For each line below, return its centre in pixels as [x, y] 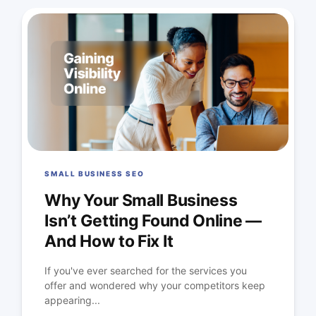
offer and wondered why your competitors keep [155, 286]
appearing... [73, 300]
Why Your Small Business [141, 201]
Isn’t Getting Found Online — [153, 221]
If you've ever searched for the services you [146, 271]
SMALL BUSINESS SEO [95, 174]
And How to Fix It [109, 242]
